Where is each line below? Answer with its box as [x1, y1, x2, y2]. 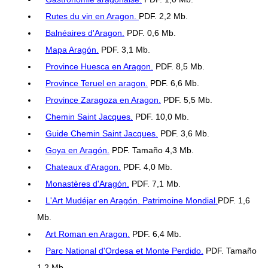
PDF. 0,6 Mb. [124, 28, 176, 38]
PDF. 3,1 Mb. [99, 45, 150, 55]
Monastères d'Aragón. [45, 179, 129, 189]
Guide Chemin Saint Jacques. [45, 129, 158, 139]
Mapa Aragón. [45, 45, 99, 55]
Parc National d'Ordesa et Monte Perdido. [45, 246, 203, 256]
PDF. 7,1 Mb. [129, 179, 181, 189]
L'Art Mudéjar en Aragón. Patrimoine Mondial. [45, 196, 218, 206]
